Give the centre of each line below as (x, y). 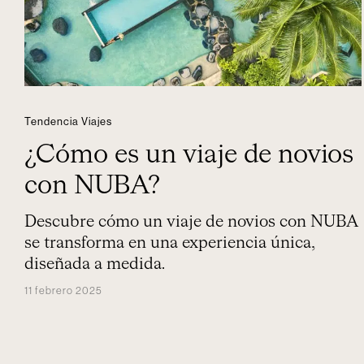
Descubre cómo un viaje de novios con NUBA (191, 222)
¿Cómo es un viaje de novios (189, 155)
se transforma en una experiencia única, (170, 243)
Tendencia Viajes (68, 121)
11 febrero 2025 (63, 290)
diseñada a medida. (95, 264)
